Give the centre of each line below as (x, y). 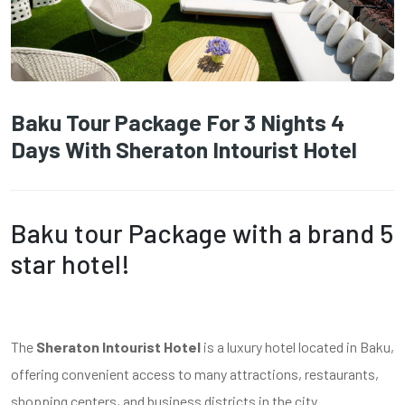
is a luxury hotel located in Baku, (297, 346)
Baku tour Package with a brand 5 (202, 232)
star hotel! (71, 263)
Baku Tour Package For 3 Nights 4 (178, 122)
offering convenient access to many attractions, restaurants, (195, 373)
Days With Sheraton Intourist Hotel (184, 149)
